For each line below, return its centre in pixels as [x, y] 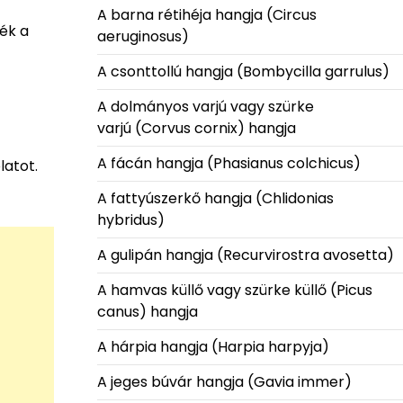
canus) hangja [147, 312]
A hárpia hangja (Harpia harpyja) [215, 347]
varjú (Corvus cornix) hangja [196, 129]
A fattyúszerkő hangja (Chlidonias [215, 199]
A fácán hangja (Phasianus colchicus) [228, 164]
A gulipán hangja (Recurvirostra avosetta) [245, 255]
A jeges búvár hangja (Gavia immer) [224, 382]
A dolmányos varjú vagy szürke [205, 107]
